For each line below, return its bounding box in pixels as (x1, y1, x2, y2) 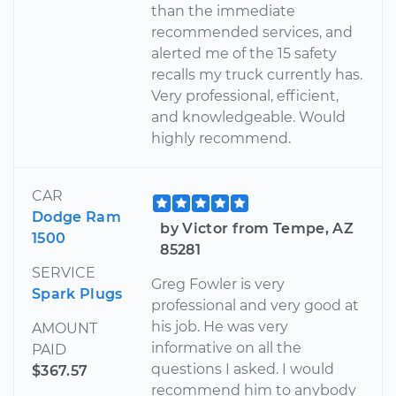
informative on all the (151, 339, 302, 357)
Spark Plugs (32, 286, 123, 303)
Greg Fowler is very (151, 276, 286, 293)
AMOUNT (32, 320, 97, 338)
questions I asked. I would (151, 361, 335, 378)
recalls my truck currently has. (151, 66, 363, 84)
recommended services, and (151, 24, 354, 42)
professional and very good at (151, 297, 360, 315)
